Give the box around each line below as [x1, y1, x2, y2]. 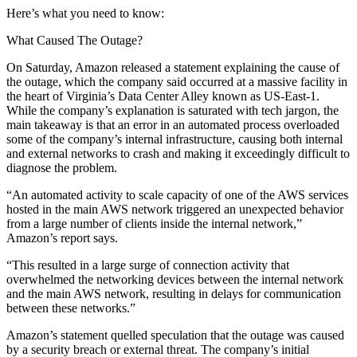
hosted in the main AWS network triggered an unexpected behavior [6, 202, 343, 216]
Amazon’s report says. [6, 230, 118, 245]
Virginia [66, 88, 107, 103]
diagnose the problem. [6, 160, 117, 175]
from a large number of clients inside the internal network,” [6, 216, 302, 230]
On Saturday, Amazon [6, 60, 121, 74]
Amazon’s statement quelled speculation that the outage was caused [6, 328, 344, 342]
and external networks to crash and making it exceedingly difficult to [6, 146, 350, 160]
